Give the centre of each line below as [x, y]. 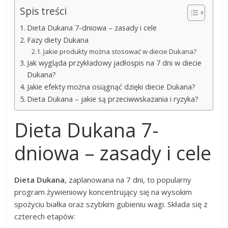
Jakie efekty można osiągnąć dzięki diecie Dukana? [111, 87]
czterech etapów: [45, 216]
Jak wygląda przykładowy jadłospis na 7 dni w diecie [115, 63]
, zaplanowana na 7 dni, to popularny [128, 179]
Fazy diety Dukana [58, 40]
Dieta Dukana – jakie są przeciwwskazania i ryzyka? [113, 99]
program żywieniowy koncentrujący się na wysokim [103, 192]
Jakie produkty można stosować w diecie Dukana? [120, 51]
